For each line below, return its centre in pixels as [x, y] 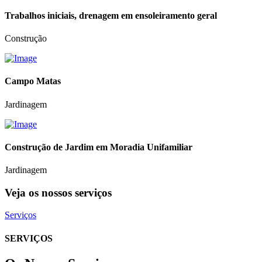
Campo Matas [33, 81]
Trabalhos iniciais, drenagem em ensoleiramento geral [111, 15]
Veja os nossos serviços [58, 192]
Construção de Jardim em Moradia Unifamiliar [99, 147]
